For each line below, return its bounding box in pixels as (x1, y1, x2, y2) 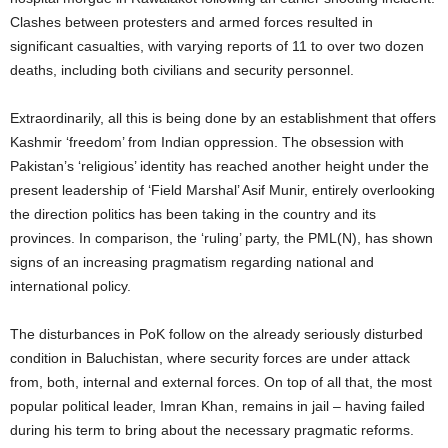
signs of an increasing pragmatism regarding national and (10, 254, 374, 270)
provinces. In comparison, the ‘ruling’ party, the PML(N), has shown (10, 230, 433, 246)
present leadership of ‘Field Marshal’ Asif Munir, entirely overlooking (10, 182, 435, 198)
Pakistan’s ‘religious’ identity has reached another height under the (10, 158, 429, 174)
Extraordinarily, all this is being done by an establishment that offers (10, 110, 436, 126)
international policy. (10, 278, 131, 294)
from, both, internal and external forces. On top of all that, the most (10, 374, 432, 390)
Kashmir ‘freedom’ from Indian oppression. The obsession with (10, 134, 404, 150)
